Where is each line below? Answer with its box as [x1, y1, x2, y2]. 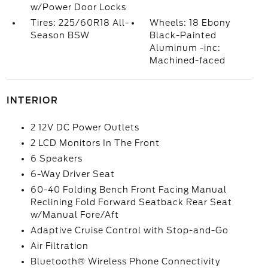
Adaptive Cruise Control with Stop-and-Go [30, 226, 229, 235]
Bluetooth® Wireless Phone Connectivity [30, 257, 220, 266]
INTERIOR [6, 96, 58, 105]
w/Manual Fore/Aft [30, 210, 119, 220]
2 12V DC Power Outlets [30, 123, 139, 132]
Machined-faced [150, 56, 226, 65]
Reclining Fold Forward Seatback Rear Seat [30, 197, 232, 207]
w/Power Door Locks [30, 2, 126, 12]
